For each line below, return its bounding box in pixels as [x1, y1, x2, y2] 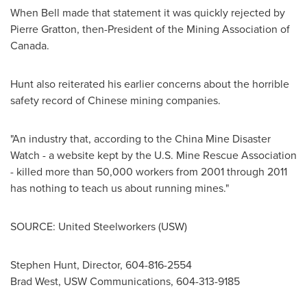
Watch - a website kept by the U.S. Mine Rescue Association [10, 147, 297, 163]
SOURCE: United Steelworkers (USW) [10, 219, 187, 234]
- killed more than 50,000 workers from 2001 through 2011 [10, 164, 287, 180]
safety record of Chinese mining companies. [10, 93, 221, 108]
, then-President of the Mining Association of [77, 21, 290, 37]
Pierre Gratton [10, 21, 77, 37]
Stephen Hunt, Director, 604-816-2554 [10, 257, 192, 273]
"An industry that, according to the [10, 131, 175, 147]
